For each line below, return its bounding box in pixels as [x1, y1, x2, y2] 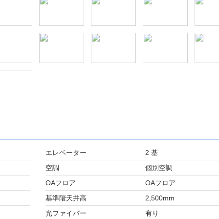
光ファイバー [45, 209, 87, 217]
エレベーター [45, 149, 87, 156]
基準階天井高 [45, 194, 87, 202]
